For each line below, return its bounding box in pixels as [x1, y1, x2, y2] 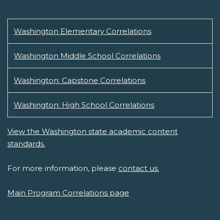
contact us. [118, 164, 159, 173]
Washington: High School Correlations [14, 100, 154, 110]
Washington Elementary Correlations [14, 27, 151, 36]
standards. [7, 139, 45, 149]
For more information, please [7, 164, 118, 173]
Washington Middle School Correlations [14, 51, 161, 61]
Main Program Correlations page [7, 188, 129, 198]
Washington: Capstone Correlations [14, 76, 145, 85]
